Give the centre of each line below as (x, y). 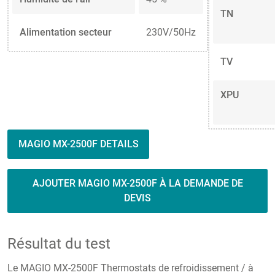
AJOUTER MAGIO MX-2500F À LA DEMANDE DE (137, 183)
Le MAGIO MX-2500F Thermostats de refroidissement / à (130, 268)
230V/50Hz (171, 32)
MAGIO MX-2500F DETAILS (78, 144)
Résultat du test (59, 243)
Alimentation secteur (66, 32)
